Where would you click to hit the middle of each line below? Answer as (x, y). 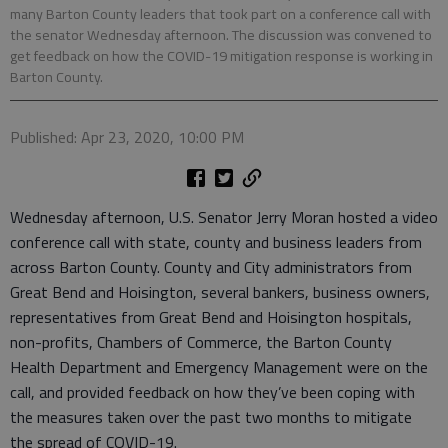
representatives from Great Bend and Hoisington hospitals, (211, 316)
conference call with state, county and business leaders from (216, 241)
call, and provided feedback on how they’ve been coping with (212, 391)
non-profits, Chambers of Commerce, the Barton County (201, 341)
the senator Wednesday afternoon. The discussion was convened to (221, 34)
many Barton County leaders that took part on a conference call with (220, 13)
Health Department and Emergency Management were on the (219, 366)
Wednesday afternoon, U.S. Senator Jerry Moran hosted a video (224, 216)
